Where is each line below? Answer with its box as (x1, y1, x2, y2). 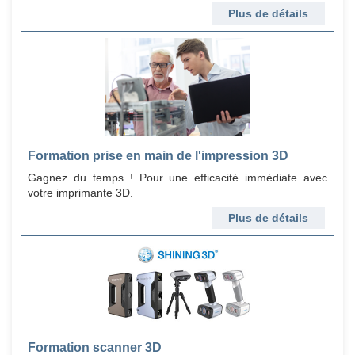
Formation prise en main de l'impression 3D (28, 149, 288, 163)
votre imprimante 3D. (28, 186, 133, 200)
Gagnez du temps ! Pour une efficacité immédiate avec (28, 171, 327, 185)
